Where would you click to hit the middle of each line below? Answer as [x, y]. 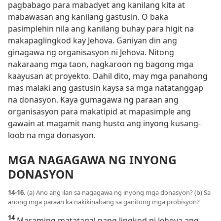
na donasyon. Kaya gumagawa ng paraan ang [93, 100]
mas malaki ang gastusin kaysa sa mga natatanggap [106, 88]
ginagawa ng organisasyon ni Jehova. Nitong [91, 53]
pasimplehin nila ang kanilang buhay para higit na [101, 29]
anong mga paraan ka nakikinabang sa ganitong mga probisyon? [104, 202]
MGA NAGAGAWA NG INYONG [92, 160]
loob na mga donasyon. [52, 135]
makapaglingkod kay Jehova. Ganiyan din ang [92, 41]
